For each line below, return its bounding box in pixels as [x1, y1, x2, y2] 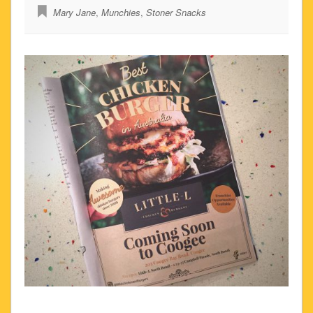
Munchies [101, 5, 140, 19]
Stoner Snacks [145, 5, 206, 19]
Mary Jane [52, 5, 96, 19]
